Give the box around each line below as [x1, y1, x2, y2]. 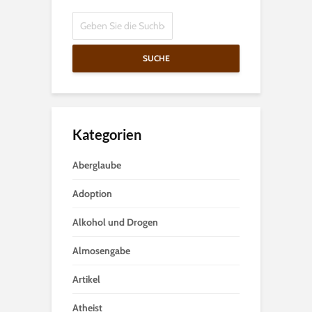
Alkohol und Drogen [72, 216, 158, 228]
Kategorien [72, 126, 141, 143]
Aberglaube [72, 159, 121, 171]
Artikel [72, 273, 100, 286]
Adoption [72, 187, 112, 200]
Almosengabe [72, 244, 130, 257]
